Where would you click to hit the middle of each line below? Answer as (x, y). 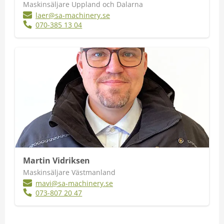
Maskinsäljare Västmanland (69, 172)
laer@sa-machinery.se (73, 15)
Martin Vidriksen (56, 160)
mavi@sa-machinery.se (74, 183)
